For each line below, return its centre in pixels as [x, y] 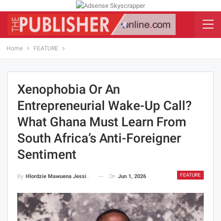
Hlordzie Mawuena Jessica [56, 176]
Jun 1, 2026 [132, 176]
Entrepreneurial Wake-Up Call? [105, 105]
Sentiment [47, 154]
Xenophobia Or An [69, 89]
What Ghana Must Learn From [102, 122]
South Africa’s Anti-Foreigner [99, 138]
